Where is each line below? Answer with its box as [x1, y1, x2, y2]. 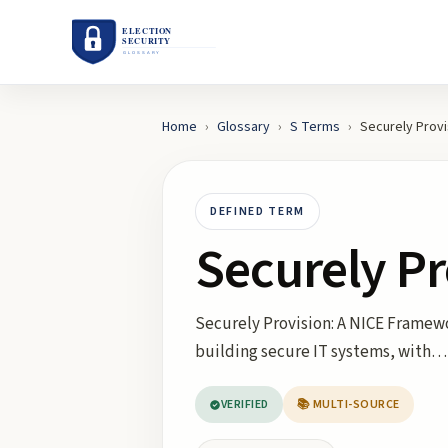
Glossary [217, 117, 270, 137]
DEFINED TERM [210, 203, 306, 220]
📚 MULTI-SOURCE [296, 396, 400, 413]
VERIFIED [221, 396, 269, 413]
